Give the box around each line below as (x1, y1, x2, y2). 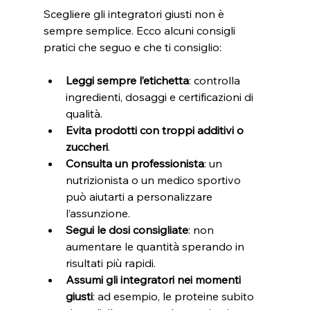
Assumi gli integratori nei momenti (65, 272, 244, 286)
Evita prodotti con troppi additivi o (65, 122, 246, 137)
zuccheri (65, 139, 108, 154)
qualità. (65, 106, 102, 120)
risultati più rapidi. (65, 255, 156, 270)
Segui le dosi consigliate (65, 222, 188, 237)
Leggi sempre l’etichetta (65, 73, 189, 87)
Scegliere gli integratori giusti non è (43, 6, 227, 21)
